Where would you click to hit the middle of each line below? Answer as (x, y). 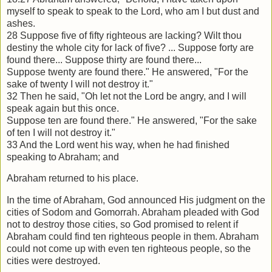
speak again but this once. (63, 108)
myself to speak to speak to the (74, 11)
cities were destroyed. (53, 261)
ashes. (21, 23)
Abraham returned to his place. (73, 178)
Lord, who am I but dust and (200, 11)
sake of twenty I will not (57, 84)
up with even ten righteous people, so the (163, 249)
